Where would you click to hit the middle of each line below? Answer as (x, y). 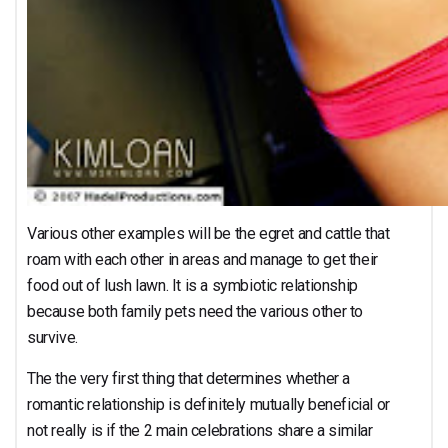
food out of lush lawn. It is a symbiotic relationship (192, 285)
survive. (52, 337)
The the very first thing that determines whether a (189, 378)
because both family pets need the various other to (195, 311)
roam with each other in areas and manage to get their (202, 259)
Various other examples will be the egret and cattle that (208, 233)
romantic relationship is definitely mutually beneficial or (208, 404)
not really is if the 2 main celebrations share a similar (200, 430)
